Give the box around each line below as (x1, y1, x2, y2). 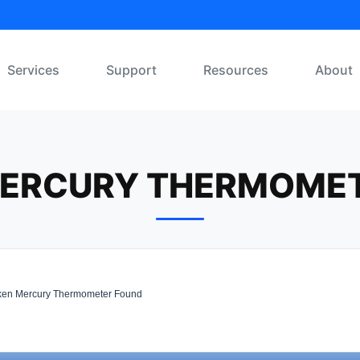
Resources (203, 62, 268, 78)
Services (7, 62, 59, 78)
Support (106, 62, 157, 78)
